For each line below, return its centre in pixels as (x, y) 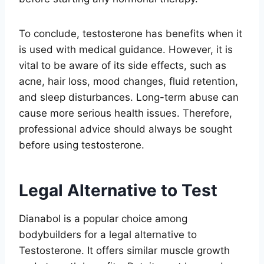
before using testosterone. (82, 145)
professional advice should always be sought (126, 129)
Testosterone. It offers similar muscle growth (124, 250)
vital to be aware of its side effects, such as (123, 65)
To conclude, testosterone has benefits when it (131, 33)
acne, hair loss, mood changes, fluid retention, (128, 81)
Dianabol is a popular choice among (103, 218)
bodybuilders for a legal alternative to (108, 234)
